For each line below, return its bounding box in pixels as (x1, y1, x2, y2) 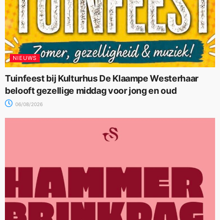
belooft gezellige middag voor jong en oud (5, 85, 177, 96)
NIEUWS (13, 54, 37, 61)
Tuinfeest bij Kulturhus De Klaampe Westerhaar (5, 73, 198, 83)
